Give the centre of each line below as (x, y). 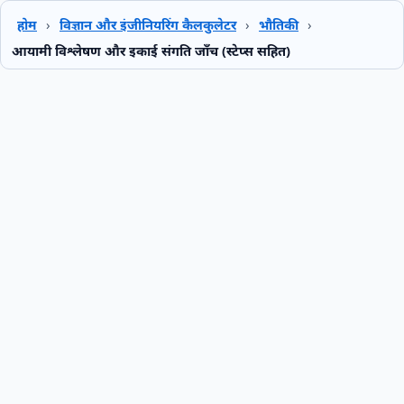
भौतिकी (279, 24)
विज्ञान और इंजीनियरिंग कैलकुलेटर (148, 24)
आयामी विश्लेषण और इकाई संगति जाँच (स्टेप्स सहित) (151, 50)
